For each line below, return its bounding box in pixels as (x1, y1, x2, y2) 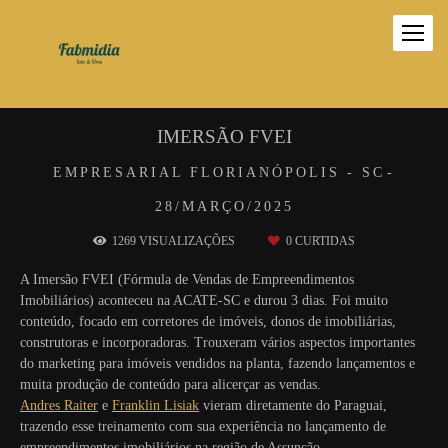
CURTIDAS (292, 235, 355, 248)
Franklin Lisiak (112, 398, 199, 413)
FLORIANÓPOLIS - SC (190, 165, 385, 180)
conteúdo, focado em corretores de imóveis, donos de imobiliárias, (20, 314, 396, 329)
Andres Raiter (20, 398, 98, 413)
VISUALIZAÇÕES (136, 235, 238, 248)
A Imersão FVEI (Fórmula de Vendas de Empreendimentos (20, 272, 354, 287)
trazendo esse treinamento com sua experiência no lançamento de (20, 419, 386, 434)
